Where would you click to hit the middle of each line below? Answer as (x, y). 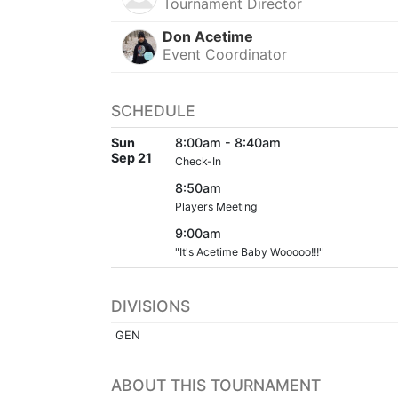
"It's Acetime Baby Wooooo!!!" (249, 252)
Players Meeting (216, 207)
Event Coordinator (225, 55)
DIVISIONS (151, 306)
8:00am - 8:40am (228, 143)
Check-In (198, 162)
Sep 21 (131, 158)
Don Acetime (208, 37)
